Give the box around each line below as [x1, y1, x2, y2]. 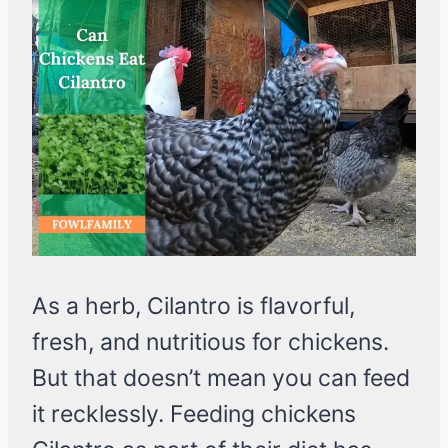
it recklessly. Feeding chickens [32, 400, 356, 429]
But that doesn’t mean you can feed [32, 364, 410, 393]
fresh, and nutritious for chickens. [32, 328, 389, 357]
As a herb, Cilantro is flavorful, [32, 292, 355, 321]
